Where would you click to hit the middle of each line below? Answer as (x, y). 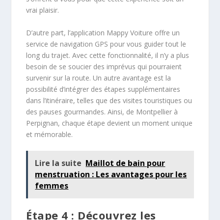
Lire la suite (58, 163)
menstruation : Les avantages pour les (111, 175)
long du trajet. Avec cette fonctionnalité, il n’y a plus (108, 55)
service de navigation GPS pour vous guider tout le (106, 44)
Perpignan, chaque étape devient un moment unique (110, 123)
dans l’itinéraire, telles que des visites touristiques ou (109, 100)
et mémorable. (50, 134)
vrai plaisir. (43, 10)
